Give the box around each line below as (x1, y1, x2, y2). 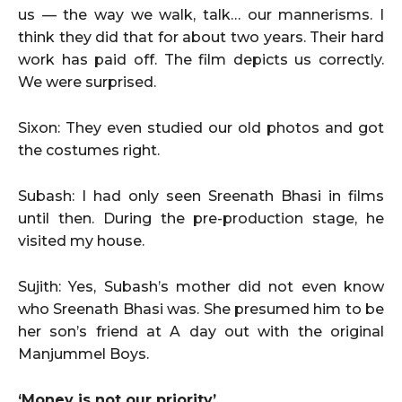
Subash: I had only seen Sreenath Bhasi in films (18, 187, 384, 205)
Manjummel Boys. (18, 345, 149, 363)
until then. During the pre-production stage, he (18, 209, 384, 227)
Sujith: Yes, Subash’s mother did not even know (18, 277, 384, 295)
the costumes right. (18, 141, 160, 159)
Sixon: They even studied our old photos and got (18, 118, 384, 136)
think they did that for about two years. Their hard (18, 28, 384, 46)
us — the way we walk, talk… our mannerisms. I (18, 5, 384, 23)
